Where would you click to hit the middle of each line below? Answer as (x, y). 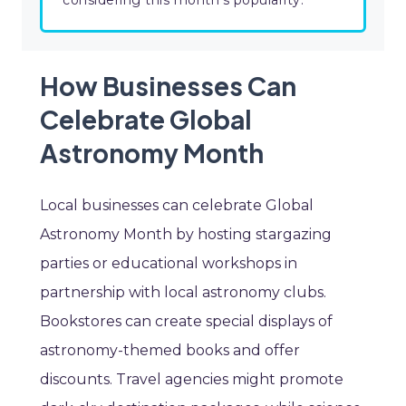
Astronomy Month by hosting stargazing (186, 235)
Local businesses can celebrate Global (177, 206)
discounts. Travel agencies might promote (192, 380)
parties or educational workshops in (169, 264)
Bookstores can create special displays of (186, 322)
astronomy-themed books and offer (170, 351)
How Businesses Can (168, 86)
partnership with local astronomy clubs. (183, 293)
